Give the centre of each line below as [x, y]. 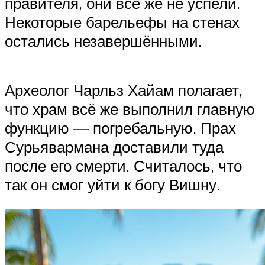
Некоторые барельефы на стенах [122, 22]
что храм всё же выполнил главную [130, 109]
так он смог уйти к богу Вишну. [112, 184]
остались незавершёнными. [103, 41]
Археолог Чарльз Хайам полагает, [124, 90]
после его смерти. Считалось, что [123, 165]
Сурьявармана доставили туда [114, 146]
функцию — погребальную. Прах [120, 127]
